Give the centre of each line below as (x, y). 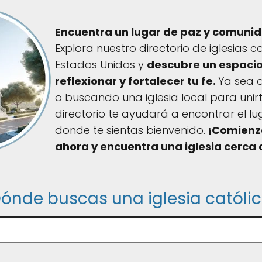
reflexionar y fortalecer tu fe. (137, 81)
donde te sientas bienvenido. (130, 130)
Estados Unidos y (101, 65)
